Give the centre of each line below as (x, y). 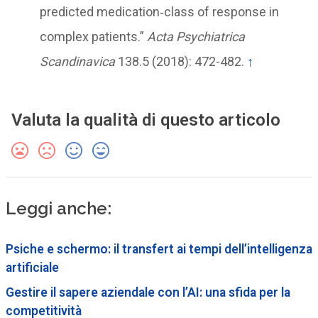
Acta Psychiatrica (196, 37)
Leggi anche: (58, 208)
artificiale (32, 267)
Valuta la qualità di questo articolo (146, 120)
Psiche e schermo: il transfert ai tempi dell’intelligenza (159, 249)
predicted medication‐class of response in (159, 12)
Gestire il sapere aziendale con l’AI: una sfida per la (148, 292)
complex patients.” (93, 37)
